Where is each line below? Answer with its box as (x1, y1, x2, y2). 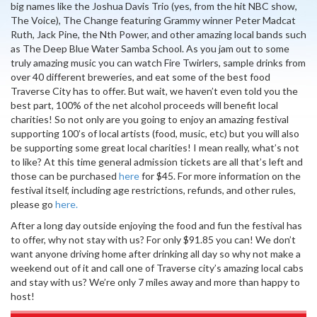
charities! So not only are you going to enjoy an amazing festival (11, 113, 289, 125)
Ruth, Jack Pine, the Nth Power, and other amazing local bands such (11, 28, 306, 40)
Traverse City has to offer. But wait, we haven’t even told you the (11, 85, 298, 97)
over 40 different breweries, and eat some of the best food (11, 71, 270, 83)
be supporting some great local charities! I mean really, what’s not (11, 142, 299, 154)
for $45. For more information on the (139, 170, 301, 182)
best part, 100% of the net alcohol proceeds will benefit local (11, 99, 278, 111)
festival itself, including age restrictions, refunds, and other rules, (11, 184, 296, 196)
